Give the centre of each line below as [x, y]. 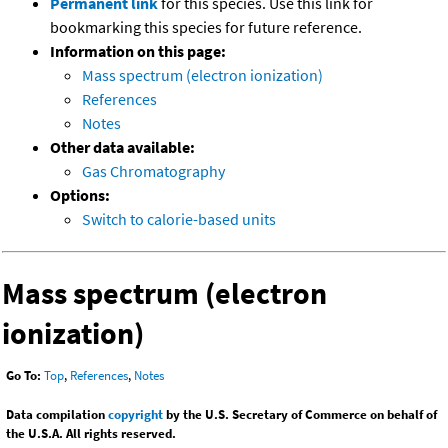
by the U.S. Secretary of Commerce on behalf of [300, 415]
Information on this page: [138, 51]
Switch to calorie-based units [179, 219]
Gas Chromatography [153, 171]
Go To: [23, 376]
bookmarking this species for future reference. [206, 27]
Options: [80, 195]
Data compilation [57, 415]
